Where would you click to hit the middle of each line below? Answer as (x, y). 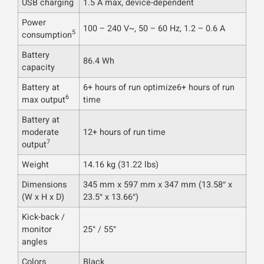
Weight (35, 164)
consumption (47, 35)
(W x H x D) (43, 197)
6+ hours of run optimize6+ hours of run (159, 87)
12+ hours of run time (124, 132)
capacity (38, 67)
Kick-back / (43, 217)
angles (34, 242)
